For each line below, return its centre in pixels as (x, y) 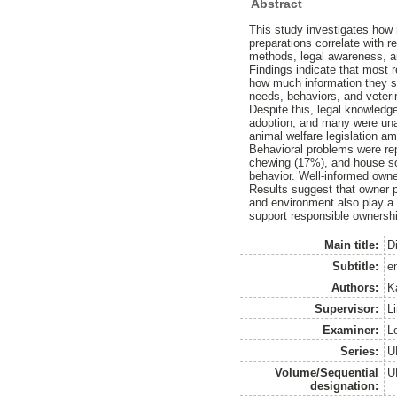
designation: (345, 385)
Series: (360, 351)
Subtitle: (356, 266)
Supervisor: (347, 308)
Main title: (352, 245)
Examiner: (351, 330)
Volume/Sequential (327, 372)
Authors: (355, 287)
